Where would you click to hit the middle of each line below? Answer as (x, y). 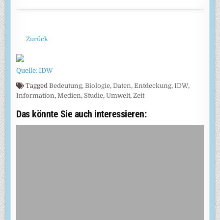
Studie (94, 96)
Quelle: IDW (35, 71)
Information (36, 96)
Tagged (37, 86)
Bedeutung (66, 86)
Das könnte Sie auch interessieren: (82, 114)
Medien (69, 96)
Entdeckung (153, 86)
